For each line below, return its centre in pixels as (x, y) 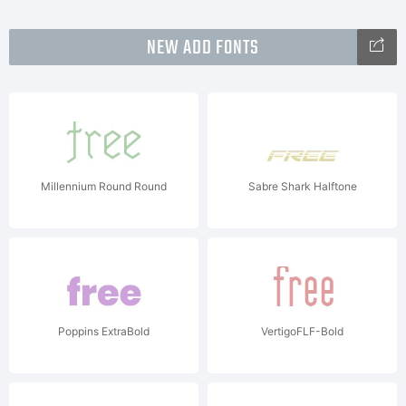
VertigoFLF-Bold (302, 331)
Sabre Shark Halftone (302, 186)
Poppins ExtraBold (104, 331)
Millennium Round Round (104, 186)
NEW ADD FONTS (203, 48)
